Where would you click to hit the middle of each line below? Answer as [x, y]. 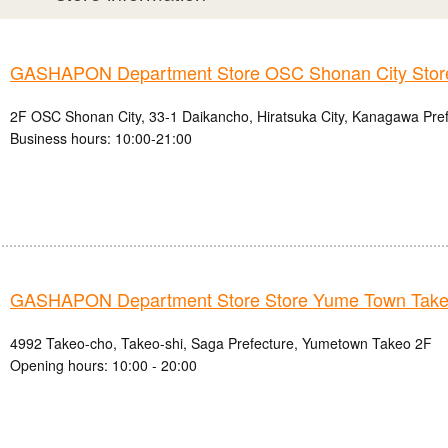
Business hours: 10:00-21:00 [101, 138]
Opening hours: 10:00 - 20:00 [103, 365]
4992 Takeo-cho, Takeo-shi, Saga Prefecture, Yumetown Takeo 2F [221, 343]
